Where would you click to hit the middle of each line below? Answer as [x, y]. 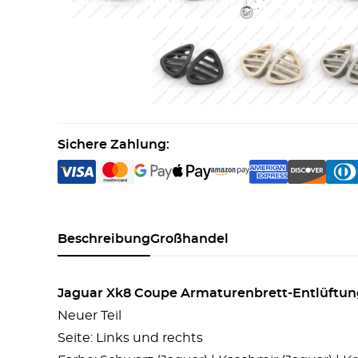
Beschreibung [104, 239]
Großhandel [189, 239]
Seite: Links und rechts [130, 338]
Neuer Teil [89, 316]
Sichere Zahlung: [113, 145]
